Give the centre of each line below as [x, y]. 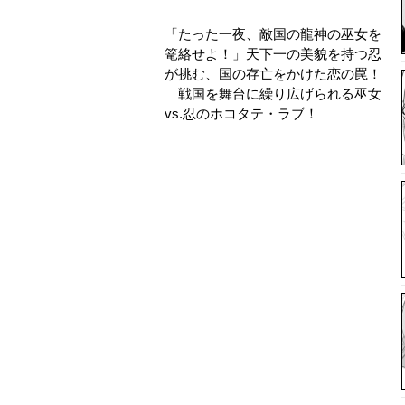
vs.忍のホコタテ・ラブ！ [241, 114]
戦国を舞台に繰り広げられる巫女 [273, 94]
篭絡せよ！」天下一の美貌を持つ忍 [273, 54]
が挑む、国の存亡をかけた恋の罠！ [273, 74]
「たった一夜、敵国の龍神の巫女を [273, 34]
